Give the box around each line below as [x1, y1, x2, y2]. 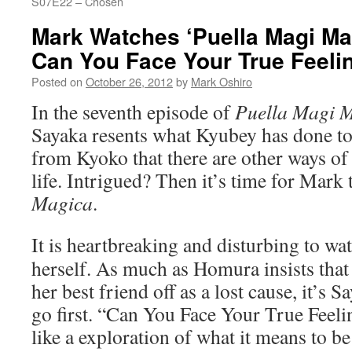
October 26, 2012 [86, 73, 173, 90]
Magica [31, 189, 93, 216]
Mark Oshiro [191, 73, 252, 90]
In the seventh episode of [31, 98, 235, 125]
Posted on [31, 73, 82, 90]
